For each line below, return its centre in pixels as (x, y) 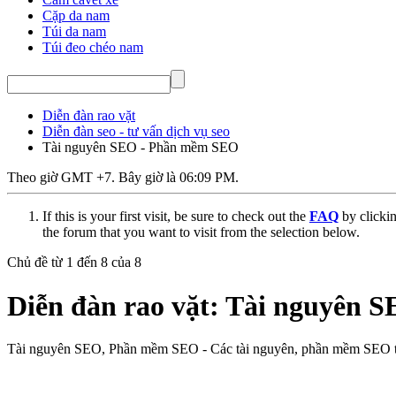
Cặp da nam (76, 16)
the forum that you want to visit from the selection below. (201, 232)
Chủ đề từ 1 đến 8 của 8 (74, 263)
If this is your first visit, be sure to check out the (176, 217)
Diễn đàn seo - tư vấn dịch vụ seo (136, 132)
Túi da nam (74, 32)
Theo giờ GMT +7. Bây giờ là (93, 178)
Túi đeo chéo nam (93, 48)
